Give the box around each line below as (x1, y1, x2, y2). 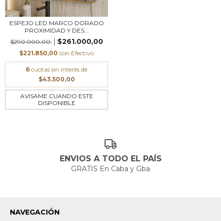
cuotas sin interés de (31, 65, 87, 73)
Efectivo (71, 49, 94, 57)
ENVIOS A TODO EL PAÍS (59, 154, 162, 164)
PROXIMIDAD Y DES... (24, 26, 89, 34)
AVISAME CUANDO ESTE (20, 92, 93, 100)
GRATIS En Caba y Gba (71, 164, 150, 174)
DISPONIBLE (37, 99, 75, 107)
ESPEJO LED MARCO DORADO (9, 19, 104, 27)
